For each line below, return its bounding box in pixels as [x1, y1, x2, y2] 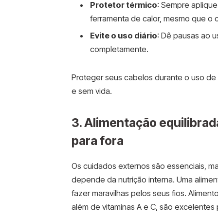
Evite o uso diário [90, 31, 157, 40]
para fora [71, 133, 124, 148]
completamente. [90, 44, 148, 54]
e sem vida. [71, 86, 112, 96]
